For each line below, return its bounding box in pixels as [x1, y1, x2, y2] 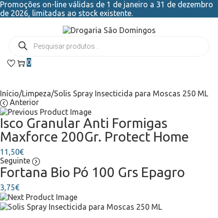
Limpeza [22, 89, 51, 98]
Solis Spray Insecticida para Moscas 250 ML [54, 89, 208, 98]
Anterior [10, 97, 39, 107]
